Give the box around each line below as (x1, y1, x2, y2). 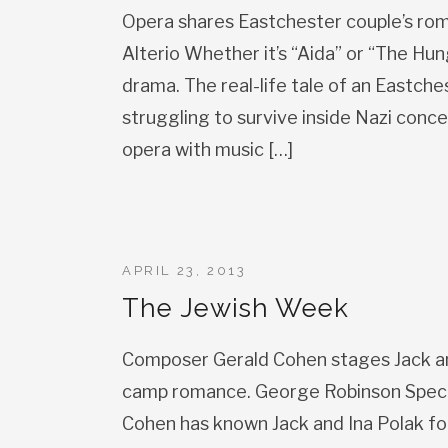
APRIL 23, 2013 (122, 263, 247, 278)
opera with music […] (122, 139, 293, 160)
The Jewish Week (122, 293, 349, 323)
